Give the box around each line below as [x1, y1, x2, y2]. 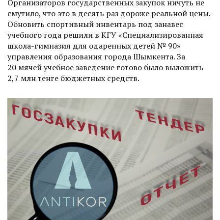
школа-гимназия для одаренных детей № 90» [7, 40, 181, 52]
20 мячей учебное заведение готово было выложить [7, 62, 203, 73]
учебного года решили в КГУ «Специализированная [7, 29, 203, 41]
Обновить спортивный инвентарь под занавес [7, 19, 183, 30]
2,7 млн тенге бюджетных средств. [7, 73, 139, 84]
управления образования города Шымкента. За [7, 51, 185, 62]
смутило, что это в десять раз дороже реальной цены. [7, 8, 210, 19]
